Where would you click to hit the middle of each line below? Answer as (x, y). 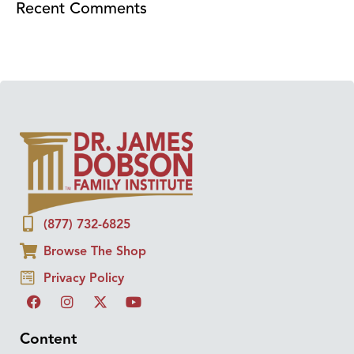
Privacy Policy (84, 278)
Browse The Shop (95, 251)
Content (48, 339)
